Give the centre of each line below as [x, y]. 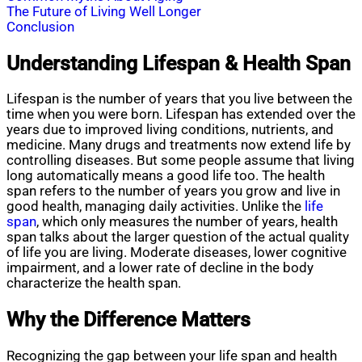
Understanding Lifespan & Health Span [179, 63]
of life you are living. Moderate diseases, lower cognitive [177, 253]
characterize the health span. [94, 284]
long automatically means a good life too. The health [166, 176]
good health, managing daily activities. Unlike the [156, 207]
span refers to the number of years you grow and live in [173, 192]
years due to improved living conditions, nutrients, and [170, 130]
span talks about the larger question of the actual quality [178, 238]
